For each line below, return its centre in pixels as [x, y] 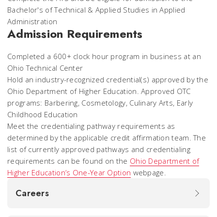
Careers [33, 193]
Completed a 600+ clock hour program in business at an [104, 56]
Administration [32, 21]
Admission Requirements [75, 34]
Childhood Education [43, 114]
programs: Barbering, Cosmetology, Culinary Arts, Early [100, 103]
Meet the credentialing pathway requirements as [91, 126]
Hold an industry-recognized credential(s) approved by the [108, 79]
